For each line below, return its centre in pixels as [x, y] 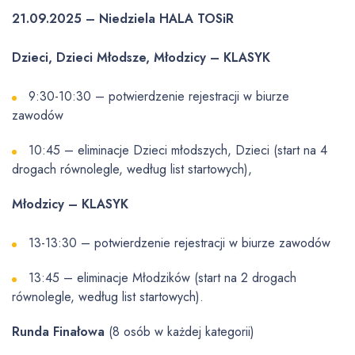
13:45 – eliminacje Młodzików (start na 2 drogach [162, 278]
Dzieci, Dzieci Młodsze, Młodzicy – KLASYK [141, 57]
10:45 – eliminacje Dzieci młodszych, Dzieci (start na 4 [178, 150]
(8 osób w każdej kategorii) [179, 332]
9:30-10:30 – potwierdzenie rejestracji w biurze [159, 96]
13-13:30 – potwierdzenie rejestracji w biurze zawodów [179, 243]
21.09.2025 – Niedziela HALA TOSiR [123, 19]
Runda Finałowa [58, 332]
